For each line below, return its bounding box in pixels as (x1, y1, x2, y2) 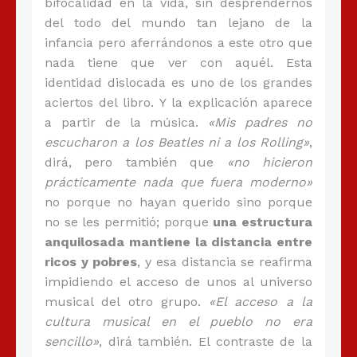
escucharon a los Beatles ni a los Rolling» (45, 135, 309, 151)
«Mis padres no (208, 115, 313, 131)
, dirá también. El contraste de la (99, 334, 312, 350)
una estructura (213, 214, 313, 230)
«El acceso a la (209, 294, 313, 310)
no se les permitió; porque (45, 214, 214, 230)
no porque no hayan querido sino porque (45, 194, 312, 210)
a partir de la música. (45, 115, 209, 131)
